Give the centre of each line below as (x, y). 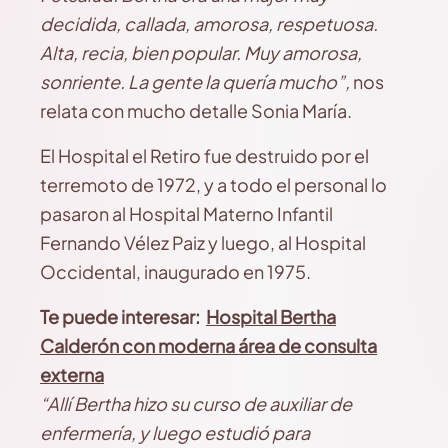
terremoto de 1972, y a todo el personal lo (213, 184)
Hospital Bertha (271, 316)
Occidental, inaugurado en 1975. (175, 271)
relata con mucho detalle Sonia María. (196, 110)
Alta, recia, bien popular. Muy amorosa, (201, 52)
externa (72, 374)
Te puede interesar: (123, 316)
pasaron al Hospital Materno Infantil (186, 213)
